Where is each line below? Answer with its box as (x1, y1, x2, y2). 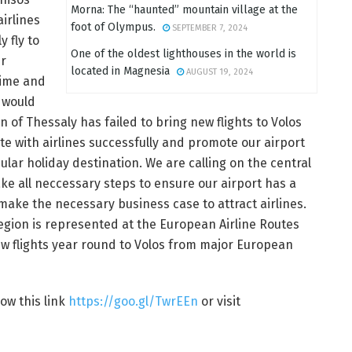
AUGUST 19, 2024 (184, 67, 253, 77)
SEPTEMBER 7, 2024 (170, 23, 247, 33)
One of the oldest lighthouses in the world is (71, 47, 296, 60)
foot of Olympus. (71, 20, 156, 34)
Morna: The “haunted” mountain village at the (71, 3, 298, 16)
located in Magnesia (71, 64, 170, 78)
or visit (201, 294, 240, 309)
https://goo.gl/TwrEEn (68, 294, 201, 309)
